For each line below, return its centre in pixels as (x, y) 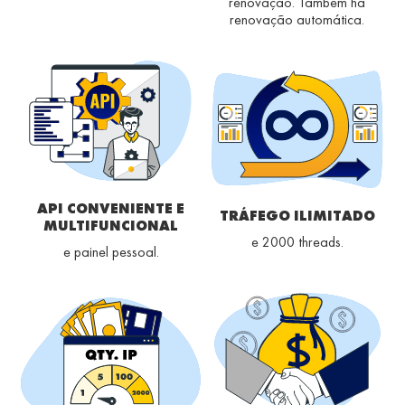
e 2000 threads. (297, 242)
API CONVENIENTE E (111, 209)
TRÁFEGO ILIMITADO (297, 216)
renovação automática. (297, 20)
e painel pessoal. (111, 252)
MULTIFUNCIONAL (111, 226)
